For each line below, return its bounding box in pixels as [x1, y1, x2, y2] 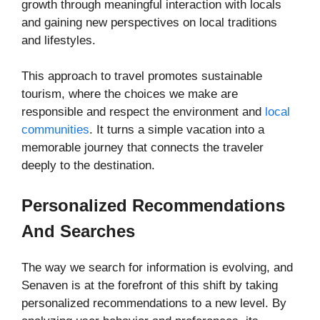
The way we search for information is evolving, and [21, 260, 293, 274]
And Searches [21, 221, 135, 241]
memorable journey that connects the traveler [21, 141, 264, 155]
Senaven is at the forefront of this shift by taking [21, 278, 278, 292]
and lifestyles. [21, 33, 96, 47]
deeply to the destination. [21, 159, 155, 173]
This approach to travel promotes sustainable [21, 69, 262, 84]
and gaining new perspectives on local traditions [21, 15, 277, 29]
